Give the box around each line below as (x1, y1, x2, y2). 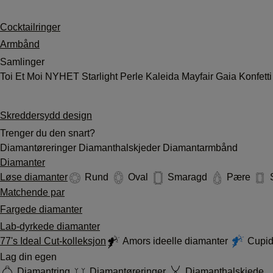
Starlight (79, 71, 120, 82)
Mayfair (182, 71, 216, 82)
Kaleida (146, 71, 182, 82)
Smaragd (165, 172, 210, 182)
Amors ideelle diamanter (121, 235, 230, 246)
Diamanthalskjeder (79, 143, 163, 153)
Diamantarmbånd (163, 143, 238, 153)
